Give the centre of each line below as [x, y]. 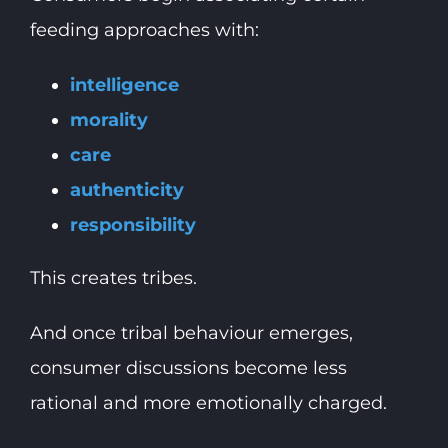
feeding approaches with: [144, 29]
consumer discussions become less [188, 367]
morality [108, 119]
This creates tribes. [113, 277]
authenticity [126, 189]
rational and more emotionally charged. [208, 402]
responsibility [132, 224]
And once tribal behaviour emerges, [191, 332]
